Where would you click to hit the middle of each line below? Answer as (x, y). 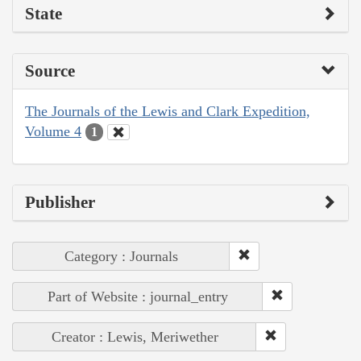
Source (50, 71)
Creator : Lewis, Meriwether (135, 337)
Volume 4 (53, 131)
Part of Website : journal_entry (138, 297)
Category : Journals (121, 257)
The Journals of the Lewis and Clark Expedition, (168, 111)
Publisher (60, 203)
